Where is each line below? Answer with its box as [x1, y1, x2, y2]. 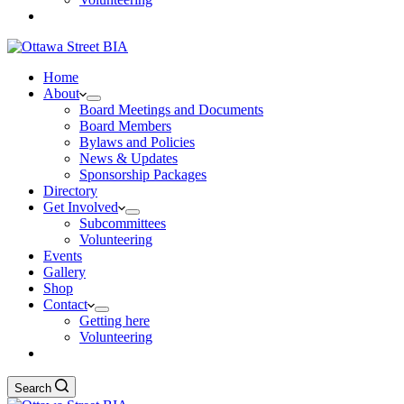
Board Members [79, 118, 171, 133]
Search [14, 381, 51, 395]
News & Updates [79, 151, 178, 166]
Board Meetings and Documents [79, 102, 263, 117]
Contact [43, 297, 87, 312]
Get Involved [43, 199, 118, 215]
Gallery [43, 264, 86, 280]
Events [43, 248, 82, 263]
